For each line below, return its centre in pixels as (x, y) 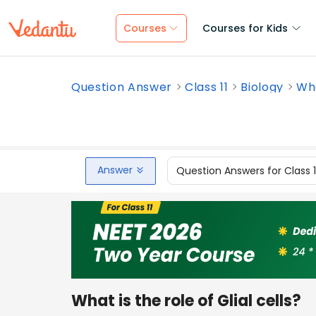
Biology (262, 87)
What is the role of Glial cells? (186, 300)
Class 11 (207, 87)
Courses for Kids (245, 28)
